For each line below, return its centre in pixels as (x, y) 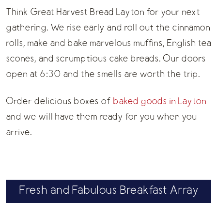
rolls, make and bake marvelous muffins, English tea (108, 44)
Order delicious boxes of (59, 102)
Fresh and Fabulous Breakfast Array (108, 191)
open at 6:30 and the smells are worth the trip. (103, 75)
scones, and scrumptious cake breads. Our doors (106, 59)
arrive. (19, 133)
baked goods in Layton (160, 102)
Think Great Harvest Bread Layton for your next (103, 13)
